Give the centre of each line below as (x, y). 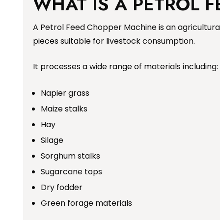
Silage (52, 140)
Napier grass (65, 93)
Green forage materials (86, 203)
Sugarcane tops (71, 172)
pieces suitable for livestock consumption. (114, 41)
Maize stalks (64, 109)
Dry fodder (62, 188)
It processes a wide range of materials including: (125, 67)
